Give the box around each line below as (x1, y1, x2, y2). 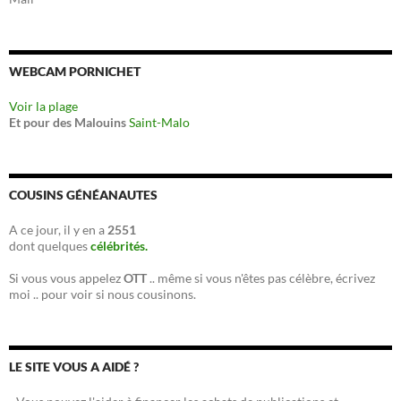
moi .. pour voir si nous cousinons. (9, 286, 196, 302)
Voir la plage (9, 98, 78, 114)
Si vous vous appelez (9, 270, 124, 286)
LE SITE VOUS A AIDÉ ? (9, 359, 139, 374)
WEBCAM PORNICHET (9, 64, 141, 79)
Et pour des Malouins (9, 115, 126, 130)
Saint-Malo (129, 115, 190, 130)
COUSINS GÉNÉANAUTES (9, 187, 158, 202)
